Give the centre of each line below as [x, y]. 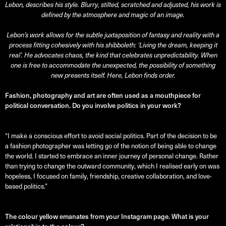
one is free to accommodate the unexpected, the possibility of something [113, 66]
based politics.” [26, 187]
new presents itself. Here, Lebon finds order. [113, 76]
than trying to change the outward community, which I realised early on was [112, 166]
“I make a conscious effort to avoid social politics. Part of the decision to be [111, 136]
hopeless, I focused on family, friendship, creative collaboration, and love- [108, 177]
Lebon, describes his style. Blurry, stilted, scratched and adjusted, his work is [113, 5]
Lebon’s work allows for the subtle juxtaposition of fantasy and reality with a [113, 35]
